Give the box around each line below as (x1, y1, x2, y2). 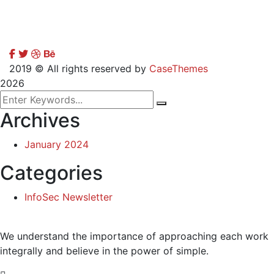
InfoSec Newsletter (24, 190, 113, 203)
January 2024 (24, 138, 89, 150)
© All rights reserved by (32, 62, 149, 75)
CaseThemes (149, 62, 208, 75)
